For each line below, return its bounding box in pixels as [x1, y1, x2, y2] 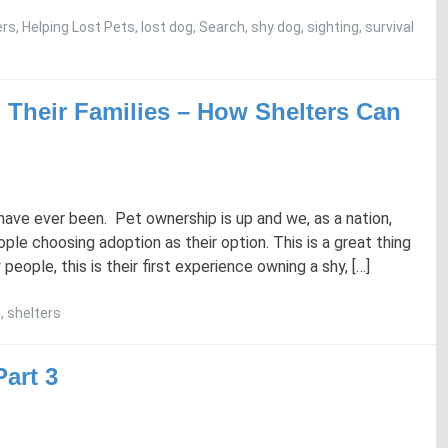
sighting [307, 18, 359, 35]
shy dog [251, 18, 301, 35]
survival [365, 18, 414, 35]
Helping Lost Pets [22, 18, 135, 35]
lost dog [141, 18, 193, 35]
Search [199, 18, 245, 35]
